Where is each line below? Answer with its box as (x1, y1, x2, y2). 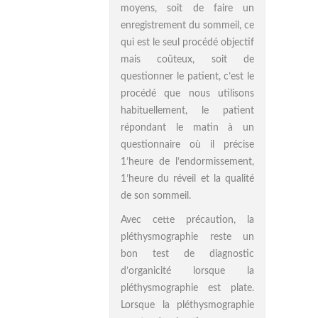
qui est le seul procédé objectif (121, 38, 254, 48)
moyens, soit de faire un (121, 4, 254, 13)
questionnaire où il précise (121, 140, 254, 150)
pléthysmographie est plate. (121, 283, 254, 293)
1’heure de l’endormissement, (121, 157, 254, 167)
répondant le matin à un (121, 123, 254, 133)
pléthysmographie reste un (121, 232, 254, 242)
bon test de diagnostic (121, 249, 254, 259)
